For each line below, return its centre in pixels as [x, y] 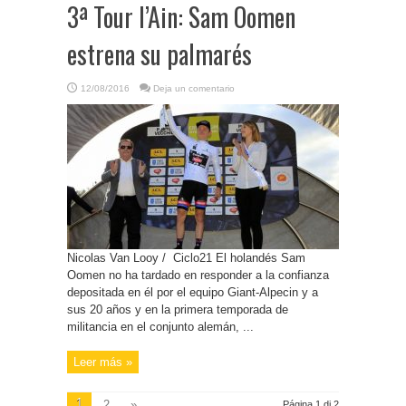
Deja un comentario [194, 88]
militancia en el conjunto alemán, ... [160, 327]
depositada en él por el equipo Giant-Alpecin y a [193, 292]
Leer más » [103, 362]
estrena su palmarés [159, 54]
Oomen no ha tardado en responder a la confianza [198, 275]
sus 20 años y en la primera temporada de [178, 309]
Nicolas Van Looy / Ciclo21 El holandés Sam [186, 258]
